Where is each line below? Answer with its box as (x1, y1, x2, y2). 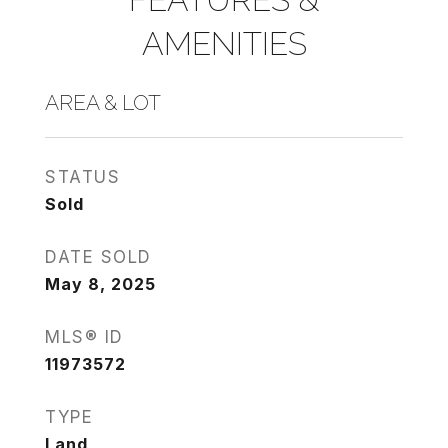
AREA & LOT (45, 90, 161, 115)
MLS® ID (45, 327, 124, 347)
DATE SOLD (45, 247, 152, 267)
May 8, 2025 (45, 274, 156, 294)
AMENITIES (141, 25, 307, 62)
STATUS (45, 167, 120, 187)
